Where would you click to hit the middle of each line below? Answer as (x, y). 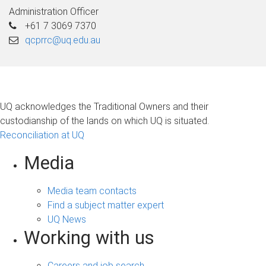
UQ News (67, 219)
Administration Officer (54, 11)
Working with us (89, 237)
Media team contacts (92, 191)
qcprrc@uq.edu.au (63, 40)
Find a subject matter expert (106, 205)
